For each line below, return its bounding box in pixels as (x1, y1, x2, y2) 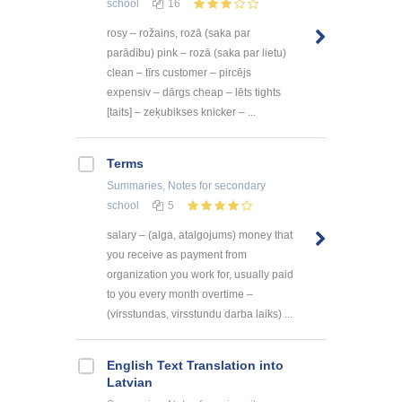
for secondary (197, 179, 266, 193)
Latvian (107, 374, 153, 389)
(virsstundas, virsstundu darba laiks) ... (107, 307, 293, 320)
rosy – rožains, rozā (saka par (107, 27, 250, 40)
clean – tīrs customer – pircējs (107, 66, 251, 80)
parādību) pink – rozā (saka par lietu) (107, 47, 286, 60)
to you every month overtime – (107, 287, 253, 301)
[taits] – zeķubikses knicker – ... (107, 106, 256, 119)
